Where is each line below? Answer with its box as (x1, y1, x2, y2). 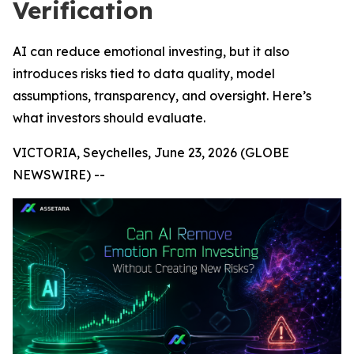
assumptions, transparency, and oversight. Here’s (13, 88, 311, 104)
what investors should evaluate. (13, 110, 205, 126)
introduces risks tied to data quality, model (13, 66, 275, 81)
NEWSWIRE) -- (13, 167, 105, 183)
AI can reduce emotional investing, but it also (13, 43, 289, 59)
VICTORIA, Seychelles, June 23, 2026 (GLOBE (13, 145, 289, 160)
